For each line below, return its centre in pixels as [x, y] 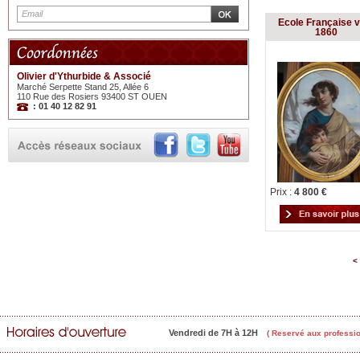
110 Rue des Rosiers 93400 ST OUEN [92, 96]
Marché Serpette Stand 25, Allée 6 [83, 87]
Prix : [282, 192]
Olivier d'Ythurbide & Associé [84, 76]
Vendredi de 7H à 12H [213, 333]
